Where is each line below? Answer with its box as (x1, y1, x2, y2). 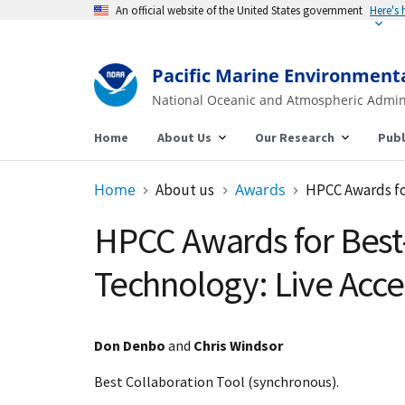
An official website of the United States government (116, 3, 363, 17)
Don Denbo (94, 336, 165, 354)
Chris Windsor (193, 336, 283, 354)
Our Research (255, 129, 334, 146)
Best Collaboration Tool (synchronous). (94, 372, 339, 391)
